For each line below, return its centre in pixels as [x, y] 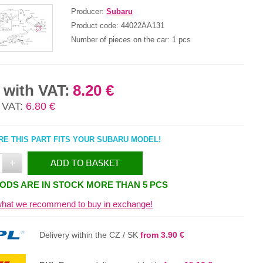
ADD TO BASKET [85, 164]
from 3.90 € [162, 235]
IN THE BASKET [93, 187]
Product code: [96, 25]
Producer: [89, 11]
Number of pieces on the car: [122, 39]
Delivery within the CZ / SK [90, 235]
